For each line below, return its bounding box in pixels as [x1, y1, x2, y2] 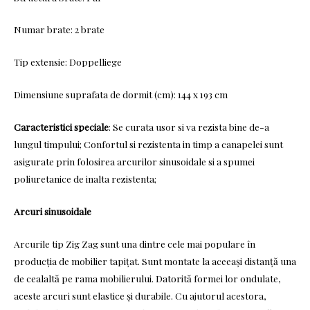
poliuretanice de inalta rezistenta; [14, 172, 156, 185]
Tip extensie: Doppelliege [14, 55, 122, 69]
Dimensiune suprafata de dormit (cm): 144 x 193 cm [14, 88, 228, 101]
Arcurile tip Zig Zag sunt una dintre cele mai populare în [14, 237, 255, 250]
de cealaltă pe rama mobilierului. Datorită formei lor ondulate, [14, 271, 281, 284]
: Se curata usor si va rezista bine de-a [109, 120, 269, 134]
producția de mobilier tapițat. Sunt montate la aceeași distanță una [14, 254, 296, 267]
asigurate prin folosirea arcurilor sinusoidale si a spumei [14, 155, 255, 168]
